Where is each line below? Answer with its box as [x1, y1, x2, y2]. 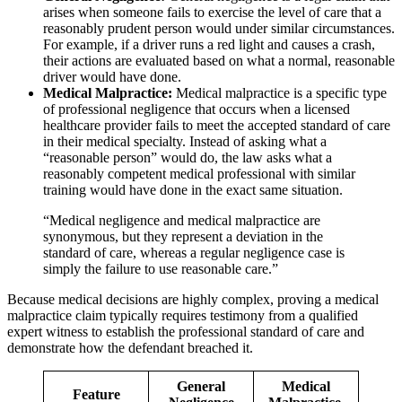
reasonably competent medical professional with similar [43, 165, 355, 181]
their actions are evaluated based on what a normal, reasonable [43, 52, 395, 68]
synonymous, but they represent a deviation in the [43, 228, 323, 244]
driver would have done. [43, 68, 181, 84]
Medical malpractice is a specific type [172, 84, 387, 100]
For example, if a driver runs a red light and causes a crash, [43, 36, 375, 52]
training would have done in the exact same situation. [43, 181, 343, 197]
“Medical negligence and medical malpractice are [43, 212, 320, 228]
